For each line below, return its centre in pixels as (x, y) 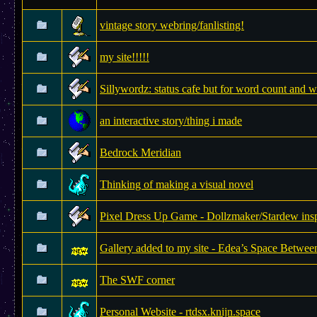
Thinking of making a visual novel (177, 184)
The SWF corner (137, 280)
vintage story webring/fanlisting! (172, 25)
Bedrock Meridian (140, 152)
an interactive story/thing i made (171, 121)
